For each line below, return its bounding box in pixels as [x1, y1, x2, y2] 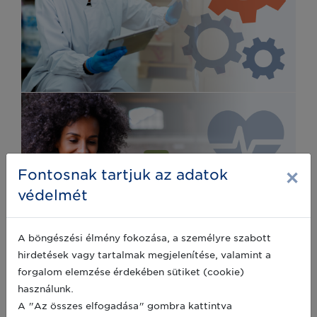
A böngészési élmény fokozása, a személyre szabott [18, 232, 271, 243]
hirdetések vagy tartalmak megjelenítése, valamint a [18, 249, 271, 260]
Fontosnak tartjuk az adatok [18, 166, 228, 183]
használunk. [18, 283, 74, 294]
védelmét [18, 186, 88, 204]
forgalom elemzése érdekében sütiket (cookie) [18, 266, 244, 277]
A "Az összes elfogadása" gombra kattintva [18, 300, 232, 311]
